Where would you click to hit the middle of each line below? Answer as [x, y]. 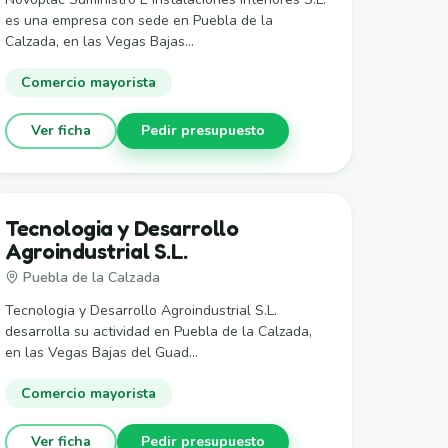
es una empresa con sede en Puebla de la [139, 20]
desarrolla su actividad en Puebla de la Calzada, [159, 331]
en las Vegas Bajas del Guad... [102, 352]
